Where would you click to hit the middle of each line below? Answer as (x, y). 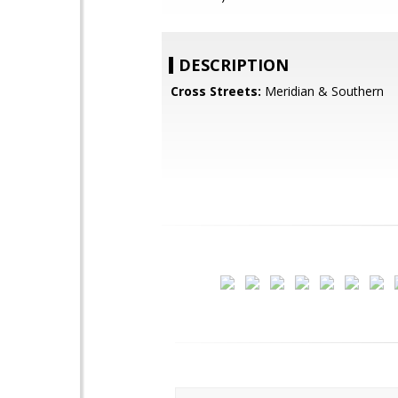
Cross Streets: (216, 91)
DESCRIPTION (234, 65)
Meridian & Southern (322, 91)
